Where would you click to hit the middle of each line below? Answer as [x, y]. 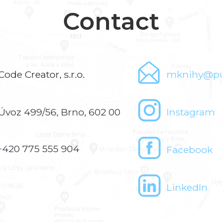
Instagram [191, 112]
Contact [111, 21]
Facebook [190, 149]
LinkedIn [187, 187]
